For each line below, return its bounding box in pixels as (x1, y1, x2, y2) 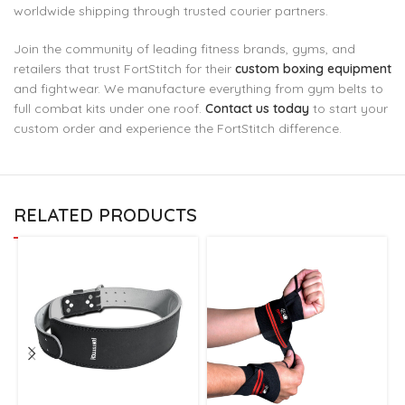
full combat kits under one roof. (14, 100, 205, 117)
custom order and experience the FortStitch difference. (14, 120, 342, 137)
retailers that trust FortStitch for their (14, 61, 235, 77)
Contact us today (205, 100, 309, 117)
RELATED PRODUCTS (14, 203, 197, 226)
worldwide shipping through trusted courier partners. (14, 3, 328, 19)
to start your (309, 100, 388, 117)
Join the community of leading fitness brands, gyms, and (14, 41, 355, 57)
